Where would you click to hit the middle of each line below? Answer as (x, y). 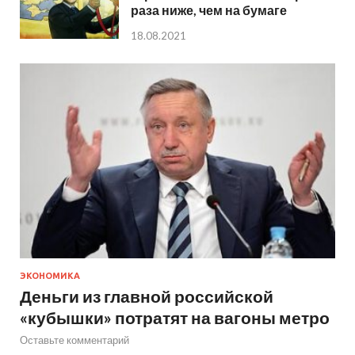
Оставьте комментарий (74, 340)
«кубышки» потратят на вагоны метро (175, 318)
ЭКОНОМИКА (50, 276)
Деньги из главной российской (147, 296)
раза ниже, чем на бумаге (209, 10)
